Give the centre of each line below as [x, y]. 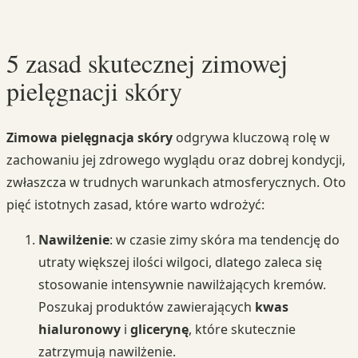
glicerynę [159, 329]
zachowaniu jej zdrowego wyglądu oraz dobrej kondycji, [176, 159]
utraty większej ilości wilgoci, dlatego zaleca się [180, 262]
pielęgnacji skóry [94, 91]
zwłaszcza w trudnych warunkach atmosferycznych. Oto [176, 182]
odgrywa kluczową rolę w [251, 137]
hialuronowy [80, 329]
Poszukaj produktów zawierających [147, 306]
